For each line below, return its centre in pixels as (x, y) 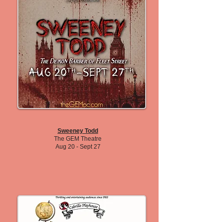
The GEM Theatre (78, 139)
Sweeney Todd (78, 131)
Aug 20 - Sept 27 (78, 147)
